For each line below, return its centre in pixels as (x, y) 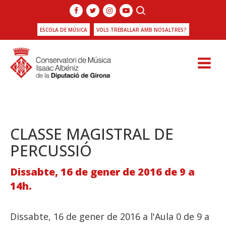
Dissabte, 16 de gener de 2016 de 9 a (102, 172)
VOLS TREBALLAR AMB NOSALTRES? (141, 30)
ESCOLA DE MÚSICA (63, 30)
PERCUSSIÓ (51, 150)
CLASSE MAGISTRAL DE (92, 134)
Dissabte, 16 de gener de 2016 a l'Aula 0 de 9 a (110, 216)
